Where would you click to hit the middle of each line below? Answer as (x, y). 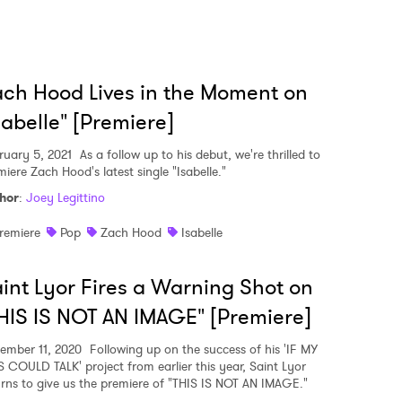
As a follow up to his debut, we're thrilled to (198, 154)
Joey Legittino (66, 197)
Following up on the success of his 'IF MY (202, 349)
